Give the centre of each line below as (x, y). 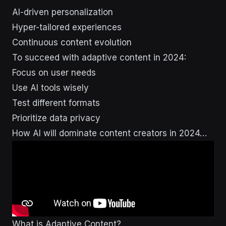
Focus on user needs (54, 72)
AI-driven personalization (63, 12)
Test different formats (56, 103)
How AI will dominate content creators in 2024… (109, 133)
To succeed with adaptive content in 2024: (99, 57)
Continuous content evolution (72, 42)
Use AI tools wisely (50, 88)
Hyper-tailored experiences (67, 27)
